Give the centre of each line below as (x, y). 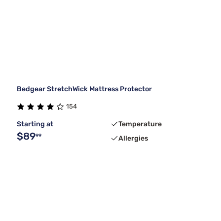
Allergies (133, 138)
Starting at (35, 124)
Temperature (140, 124)
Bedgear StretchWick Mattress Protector (84, 89)
